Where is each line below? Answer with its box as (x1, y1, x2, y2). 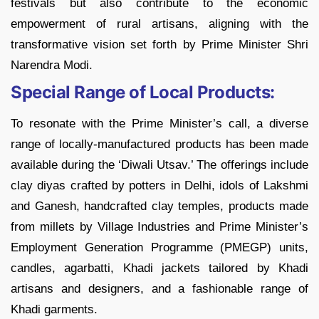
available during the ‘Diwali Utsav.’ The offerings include (11, 157, 308, 172)
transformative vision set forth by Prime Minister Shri (11, 37, 308, 51)
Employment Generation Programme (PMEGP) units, (11, 240, 308, 254)
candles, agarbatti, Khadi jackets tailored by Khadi (11, 261, 308, 275)
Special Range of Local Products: (11, 81, 275, 103)
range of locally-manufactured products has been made (11, 137, 308, 151)
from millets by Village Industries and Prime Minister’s (11, 219, 308, 234)
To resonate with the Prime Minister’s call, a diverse (11, 116, 308, 130)
